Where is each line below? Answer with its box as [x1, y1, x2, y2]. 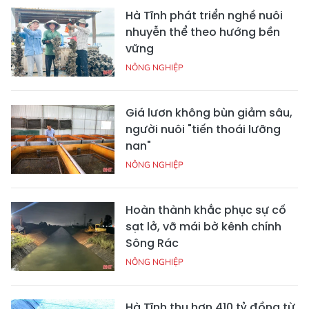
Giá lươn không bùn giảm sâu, [126, 104, 292, 121]
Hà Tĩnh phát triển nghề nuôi [126, 7, 283, 23]
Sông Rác [126, 235, 179, 251]
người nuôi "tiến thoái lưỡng [126, 121, 281, 137]
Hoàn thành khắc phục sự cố [126, 201, 286, 218]
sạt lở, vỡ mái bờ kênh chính [126, 218, 281, 235]
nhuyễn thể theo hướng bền [126, 23, 280, 40]
